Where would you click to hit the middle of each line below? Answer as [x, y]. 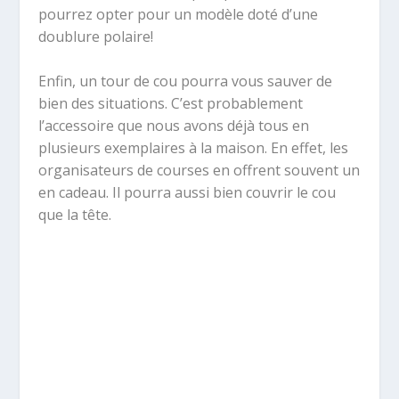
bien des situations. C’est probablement [170, 104]
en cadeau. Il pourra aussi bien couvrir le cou [187, 193]
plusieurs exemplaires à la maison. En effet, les [193, 148]
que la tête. [74, 215]
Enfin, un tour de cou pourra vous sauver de [185, 81]
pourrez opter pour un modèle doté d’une [178, 14]
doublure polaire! [95, 36]
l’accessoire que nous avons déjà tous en [173, 126]
